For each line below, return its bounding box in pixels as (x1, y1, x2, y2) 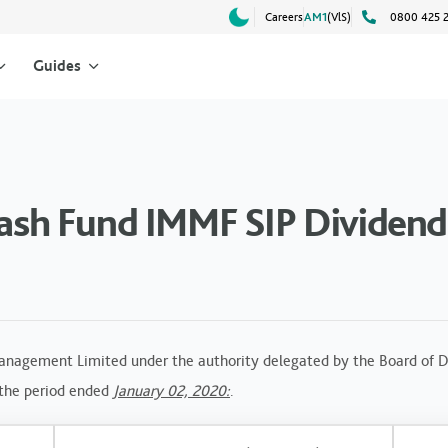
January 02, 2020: (113, 380, 230, 400)
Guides (32, 56, 81, 76)
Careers (265, 10, 303, 24)
